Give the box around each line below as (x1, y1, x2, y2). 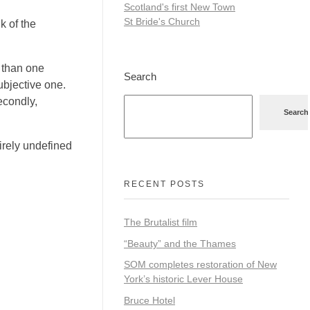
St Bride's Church (124, 16, 200, 27)
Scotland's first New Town (124, 1, 235, 12)
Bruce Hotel (124, 295, 175, 307)
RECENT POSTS (124, 179, 205, 189)
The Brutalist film (124, 216, 197, 228)
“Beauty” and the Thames (124, 237, 236, 249)
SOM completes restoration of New (124, 259, 277, 271)
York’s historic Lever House (124, 273, 243, 285)
